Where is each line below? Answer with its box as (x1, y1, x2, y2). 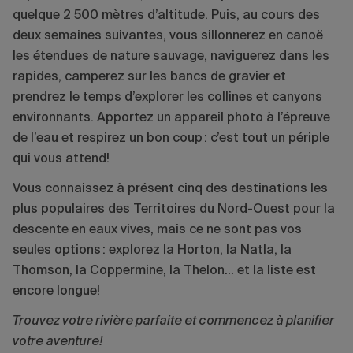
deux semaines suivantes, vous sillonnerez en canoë (13, 29, 323, 43)
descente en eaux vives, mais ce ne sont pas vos (13, 223, 302, 236)
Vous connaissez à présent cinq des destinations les (13, 182, 328, 195)
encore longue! (13, 284, 103, 298)
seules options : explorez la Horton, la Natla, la (13, 243, 292, 257)
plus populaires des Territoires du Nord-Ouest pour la (13, 203, 335, 216)
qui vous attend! (13, 152, 113, 165)
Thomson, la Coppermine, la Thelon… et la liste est (13, 264, 316, 277)
